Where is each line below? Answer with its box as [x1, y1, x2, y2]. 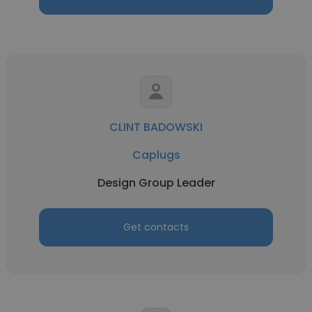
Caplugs [132, 147, 180, 163]
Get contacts [123, 220, 189, 234]
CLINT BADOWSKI [109, 119, 203, 135]
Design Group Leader [97, 175, 215, 191]
